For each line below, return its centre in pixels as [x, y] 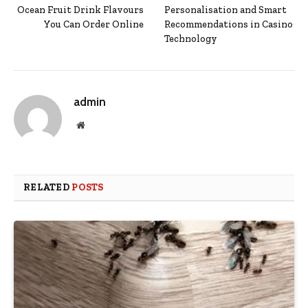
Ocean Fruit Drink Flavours [80, 10]
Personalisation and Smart [225, 10]
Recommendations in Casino [229, 25]
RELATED [48, 188]
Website [99, 125]
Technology [191, 39]
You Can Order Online [94, 25]
